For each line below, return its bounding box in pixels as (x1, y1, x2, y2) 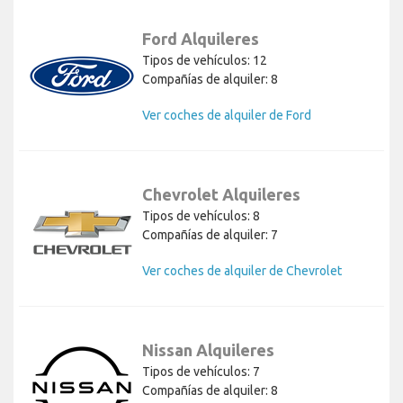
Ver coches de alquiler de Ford (142, 107, 311, 122)
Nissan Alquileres (142, 340, 274, 359)
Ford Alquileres (142, 29, 259, 48)
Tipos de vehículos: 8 (142, 208, 260, 223)
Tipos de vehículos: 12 (142, 52, 267, 67)
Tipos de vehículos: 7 (142, 363, 260, 379)
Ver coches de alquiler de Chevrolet (142, 263, 342, 278)
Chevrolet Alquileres (142, 184, 300, 203)
